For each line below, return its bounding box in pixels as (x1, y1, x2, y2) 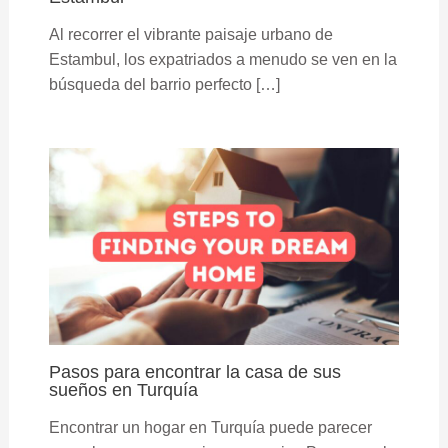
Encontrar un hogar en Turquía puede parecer (48, 419, 372, 437)
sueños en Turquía (48, 379, 198, 401)
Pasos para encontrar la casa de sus (48, 361, 341, 383)
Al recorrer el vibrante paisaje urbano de (48, 26, 333, 44)
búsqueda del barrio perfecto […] (48, 76, 280, 94)
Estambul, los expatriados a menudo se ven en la (48, 51, 397, 69)
